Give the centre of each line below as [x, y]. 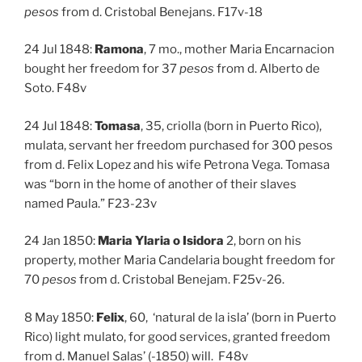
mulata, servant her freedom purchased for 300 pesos [180, 145]
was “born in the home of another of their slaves [160, 184]
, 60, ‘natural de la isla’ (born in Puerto [230, 317]
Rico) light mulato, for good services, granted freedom [177, 337]
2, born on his [263, 241]
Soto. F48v [55, 88]
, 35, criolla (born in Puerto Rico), [231, 126]
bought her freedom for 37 [102, 69]
